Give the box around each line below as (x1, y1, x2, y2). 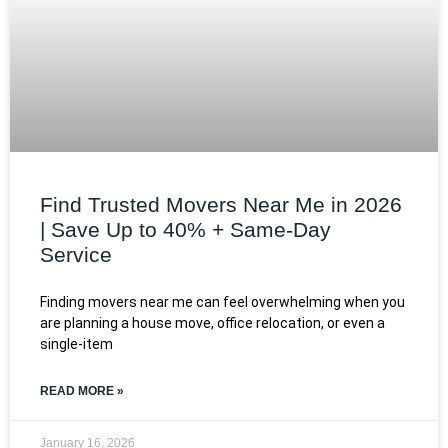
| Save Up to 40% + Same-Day (40, 217, 331, 241)
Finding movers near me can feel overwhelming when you (40, 293, 405, 310)
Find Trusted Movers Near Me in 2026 (40, 192, 402, 216)
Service (40, 242, 112, 266)
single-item (40, 335, 113, 352)
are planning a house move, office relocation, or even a (40, 314, 385, 331)
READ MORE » (40, 383, 124, 398)
